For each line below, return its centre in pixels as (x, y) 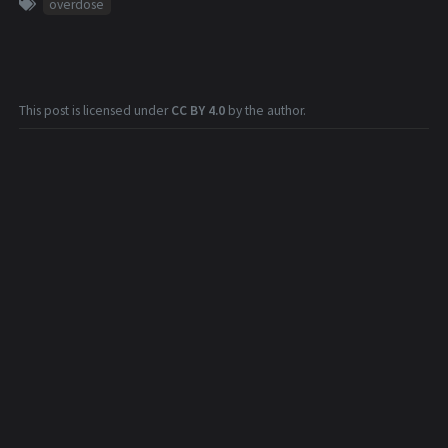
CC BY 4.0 (198, 111)
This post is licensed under (95, 111)
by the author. (265, 111)
